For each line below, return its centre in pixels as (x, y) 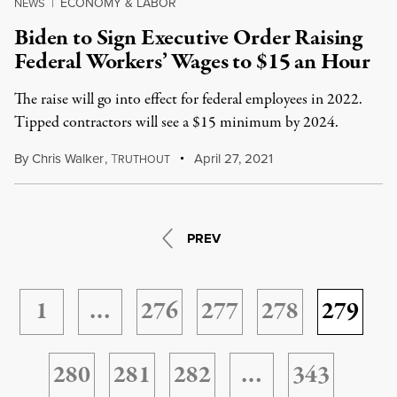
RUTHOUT (144, 160)
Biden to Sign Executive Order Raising (189, 38)
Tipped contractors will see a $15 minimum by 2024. (176, 123)
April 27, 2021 (232, 159)
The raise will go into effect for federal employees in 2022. (188, 100)
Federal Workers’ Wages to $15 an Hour (193, 62)
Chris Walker (68, 159)
